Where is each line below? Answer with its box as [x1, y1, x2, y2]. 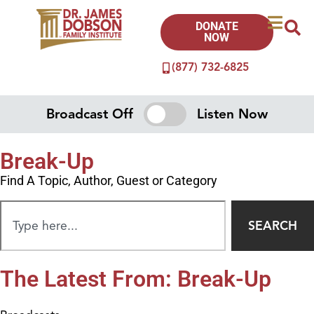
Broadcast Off [46, 105, 134, 123]
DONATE [195, 20, 238, 33]
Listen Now [196, 105, 268, 123]
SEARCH [248, 217, 297, 233]
